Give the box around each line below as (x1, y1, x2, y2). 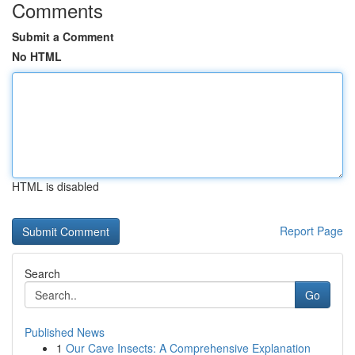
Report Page (280, 223, 343, 239)
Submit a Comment (12, 29, 114, 44)
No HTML (12, 48, 62, 64)
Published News (25, 324, 105, 340)
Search (25, 265, 60, 281)
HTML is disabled (12, 178, 99, 194)
